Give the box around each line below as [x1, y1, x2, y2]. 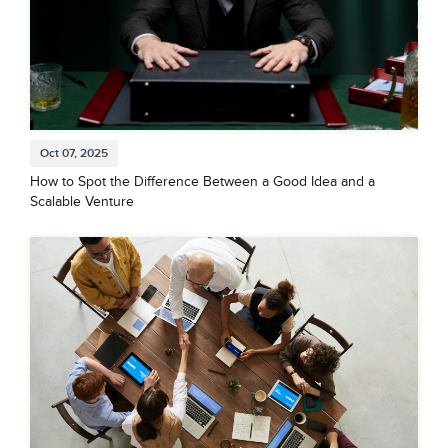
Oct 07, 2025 [40, 146, 108, 162]
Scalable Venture [30, 194, 134, 211]
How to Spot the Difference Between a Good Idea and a [30, 174, 375, 191]
